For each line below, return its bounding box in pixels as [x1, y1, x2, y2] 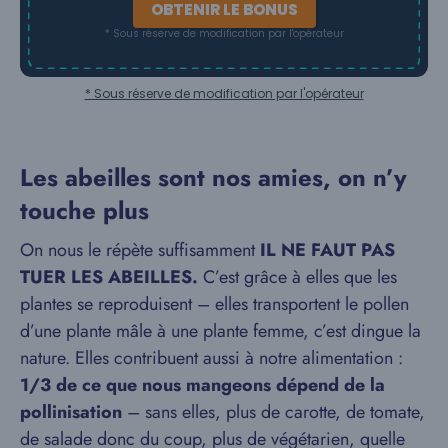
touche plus [20, 193, 149, 229]
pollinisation [20, 399, 122, 426]
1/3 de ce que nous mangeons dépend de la [20, 372, 385, 399]
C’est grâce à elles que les [198, 264, 397, 291]
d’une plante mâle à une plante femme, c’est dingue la [20, 318, 421, 345]
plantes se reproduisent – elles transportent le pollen [20, 291, 409, 318]
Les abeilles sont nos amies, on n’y [20, 160, 407, 196]
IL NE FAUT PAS [260, 237, 395, 264]
